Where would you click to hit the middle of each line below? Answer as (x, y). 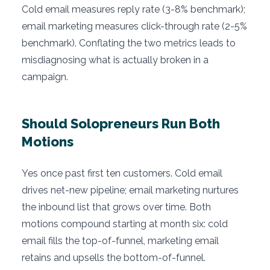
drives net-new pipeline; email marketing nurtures (130, 190)
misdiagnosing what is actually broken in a (115, 60)
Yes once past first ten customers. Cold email (122, 174)
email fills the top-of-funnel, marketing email (120, 241)
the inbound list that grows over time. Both (116, 207)
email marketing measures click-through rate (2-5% (134, 27)
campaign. (45, 77)
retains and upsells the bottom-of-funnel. (114, 258)
